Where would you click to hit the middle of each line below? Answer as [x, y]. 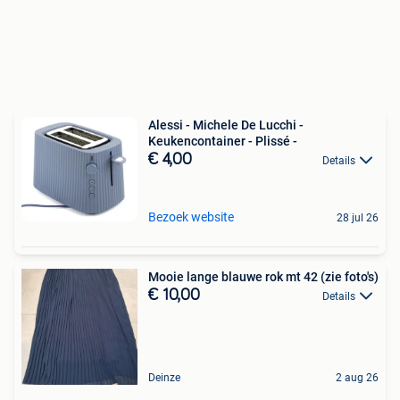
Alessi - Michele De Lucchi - [226, 125]
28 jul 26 [358, 217]
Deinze [164, 377]
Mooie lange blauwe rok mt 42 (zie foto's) [263, 276]
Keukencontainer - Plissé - [223, 141]
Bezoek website [191, 217]
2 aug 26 [357, 377]
